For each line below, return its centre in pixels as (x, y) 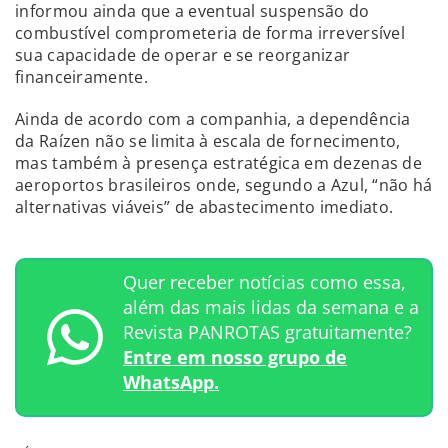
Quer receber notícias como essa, (264, 281)
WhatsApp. (171, 381)
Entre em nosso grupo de (235, 356)
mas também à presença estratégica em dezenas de (219, 162)
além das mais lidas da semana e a (271, 306)
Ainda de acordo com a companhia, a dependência (213, 118)
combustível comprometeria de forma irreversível (210, 32)
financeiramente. (81, 76)
